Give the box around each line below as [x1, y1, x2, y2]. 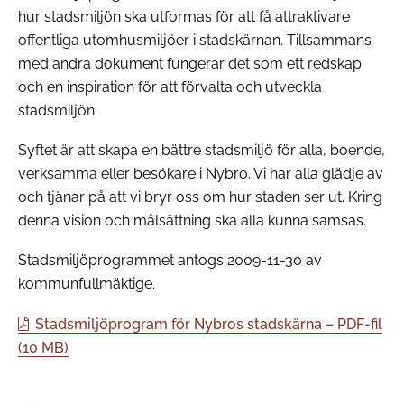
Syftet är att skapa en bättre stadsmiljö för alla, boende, [18, 142, 385, 160]
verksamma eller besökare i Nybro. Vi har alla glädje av [18, 165, 383, 183]
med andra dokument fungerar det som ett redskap [18, 54, 362, 72]
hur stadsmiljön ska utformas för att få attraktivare [18, 7, 350, 25]
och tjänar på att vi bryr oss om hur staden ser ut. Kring [18, 188, 382, 207]
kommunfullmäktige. [18, 275, 155, 293]
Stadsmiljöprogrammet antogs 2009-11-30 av [18, 252, 322, 270]
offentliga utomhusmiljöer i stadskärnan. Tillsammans [18, 31, 372, 49]
